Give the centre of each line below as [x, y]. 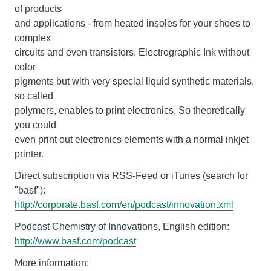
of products [38, 9]
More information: [52, 263]
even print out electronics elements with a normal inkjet [132, 139]
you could [35, 125]
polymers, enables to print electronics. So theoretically [130, 110]
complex [33, 38]
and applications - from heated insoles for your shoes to [132, 23]
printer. [29, 154]
